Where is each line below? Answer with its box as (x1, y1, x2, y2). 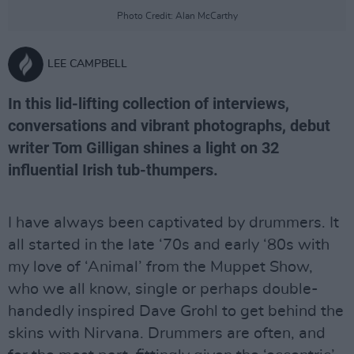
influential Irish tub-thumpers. (8, 160, 218, 179)
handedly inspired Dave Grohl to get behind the (8, 303, 344, 319)
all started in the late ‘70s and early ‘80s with (8, 237, 330, 253)
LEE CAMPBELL (47, 58, 127, 70)
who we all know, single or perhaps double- (8, 281, 318, 297)
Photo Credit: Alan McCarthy (116, 11, 238, 21)
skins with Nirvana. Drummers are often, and (8, 326, 326, 341)
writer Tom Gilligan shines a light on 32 (8, 138, 279, 157)
